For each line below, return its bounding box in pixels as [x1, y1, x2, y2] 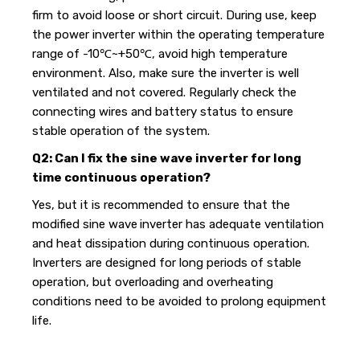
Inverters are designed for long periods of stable [31, 255, 301, 270]
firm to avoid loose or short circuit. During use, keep [31, 7, 317, 22]
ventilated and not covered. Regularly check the [31, 84, 297, 100]
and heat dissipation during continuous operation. [31, 235, 309, 251]
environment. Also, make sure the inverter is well [31, 65, 299, 80]
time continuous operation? [31, 170, 211, 185]
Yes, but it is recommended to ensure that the [31, 197, 290, 212]
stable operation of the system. [31, 123, 210, 138]
